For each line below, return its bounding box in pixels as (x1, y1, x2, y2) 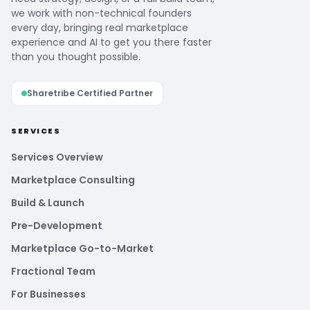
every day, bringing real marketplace (11, 20, 188, 35)
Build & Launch (11, 195, 84, 210)
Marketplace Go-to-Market (11, 241, 154, 255)
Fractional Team (11, 264, 95, 278)
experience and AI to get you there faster (11, 35, 212, 49)
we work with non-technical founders (11, 6, 192, 20)
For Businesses (11, 286, 86, 301)
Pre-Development (11, 218, 102, 232)
